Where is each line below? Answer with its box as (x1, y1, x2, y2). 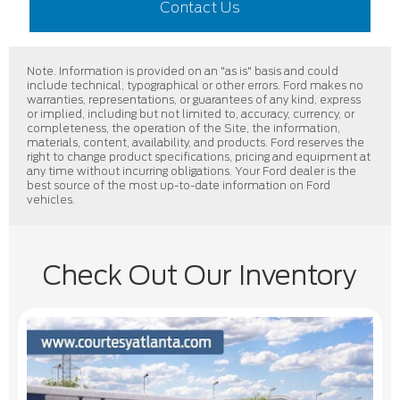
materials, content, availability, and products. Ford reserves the (27, 136, 364, 150)
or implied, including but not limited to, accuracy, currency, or (27, 107, 354, 121)
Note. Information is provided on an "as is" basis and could (27, 64, 338, 79)
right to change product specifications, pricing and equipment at (27, 150, 371, 164)
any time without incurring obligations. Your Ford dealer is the (27, 164, 356, 179)
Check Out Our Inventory (43, 259, 357, 292)
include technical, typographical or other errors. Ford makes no (27, 79, 363, 93)
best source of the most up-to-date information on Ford (27, 179, 330, 193)
